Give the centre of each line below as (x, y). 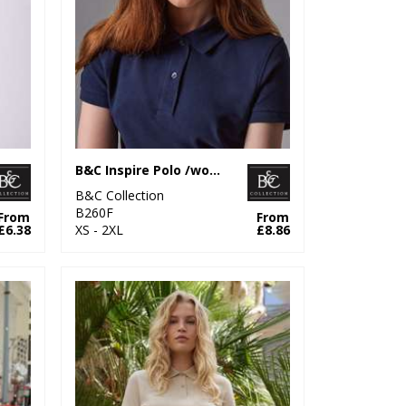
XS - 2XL (100, 229)
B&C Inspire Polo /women (215, 169)
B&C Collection (120, 195)
